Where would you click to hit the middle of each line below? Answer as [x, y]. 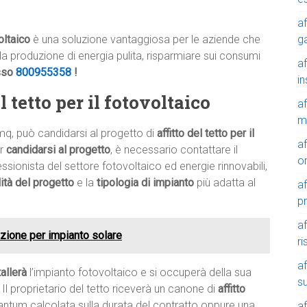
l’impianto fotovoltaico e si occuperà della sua [139, 273]
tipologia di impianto [145, 183]
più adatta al [225, 183]
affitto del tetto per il [206, 134]
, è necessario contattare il [174, 150]
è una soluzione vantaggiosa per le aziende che [145, 40]
